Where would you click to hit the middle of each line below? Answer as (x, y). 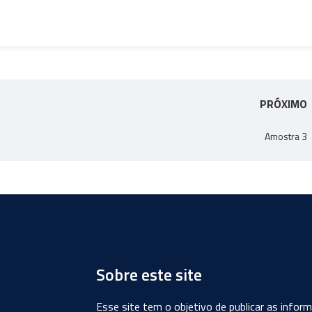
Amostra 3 (286, 136)
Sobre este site (149, 274)
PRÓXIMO (284, 103)
